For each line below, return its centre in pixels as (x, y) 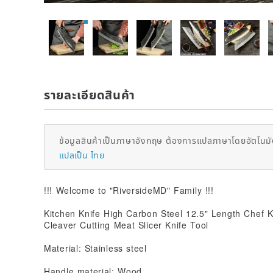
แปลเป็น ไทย (82, 154)
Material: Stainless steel (95, 248)
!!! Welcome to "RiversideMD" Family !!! (129, 190)
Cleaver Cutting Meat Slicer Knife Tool (126, 225)
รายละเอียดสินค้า (90, 94)
